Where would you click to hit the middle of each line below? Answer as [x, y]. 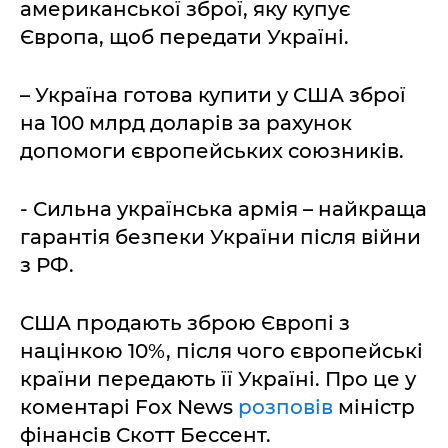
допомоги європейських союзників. [212, 151]
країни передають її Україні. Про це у [218, 379]
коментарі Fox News [129, 407]
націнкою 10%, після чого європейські [221, 351]
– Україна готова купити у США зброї [213, 95]
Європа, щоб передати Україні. [184, 37]
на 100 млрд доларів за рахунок [186, 123]
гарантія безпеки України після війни [220, 237]
